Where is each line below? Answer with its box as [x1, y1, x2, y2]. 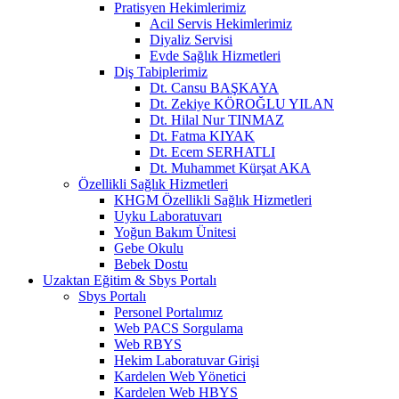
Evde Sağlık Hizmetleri [150, 47, 281, 63]
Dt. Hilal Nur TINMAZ [150, 111, 284, 127]
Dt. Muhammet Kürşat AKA [150, 159, 311, 175]
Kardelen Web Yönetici [114, 368, 246, 384]
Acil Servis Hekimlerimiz [150, 15, 292, 31]
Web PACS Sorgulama [114, 320, 243, 336]
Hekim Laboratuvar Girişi [114, 352, 259, 368]
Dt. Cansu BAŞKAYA [150, 79, 279, 95]
